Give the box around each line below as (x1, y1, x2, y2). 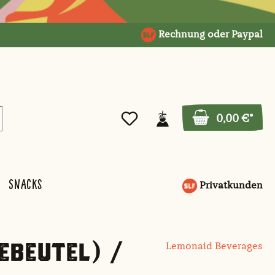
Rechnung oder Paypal (156, 30, 263, 40)
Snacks (9, 177, 42, 192)
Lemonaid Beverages (166, 242, 263, 252)
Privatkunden (197, 181, 263, 192)
